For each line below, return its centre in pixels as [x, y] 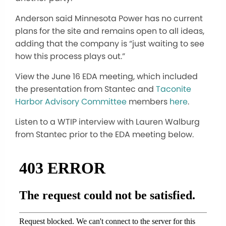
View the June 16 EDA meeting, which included [106, 76]
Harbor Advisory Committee [71, 101]
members [148, 101]
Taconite [174, 89]
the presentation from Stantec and [86, 89]
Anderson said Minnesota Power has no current [109, 18]
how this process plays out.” [70, 56]
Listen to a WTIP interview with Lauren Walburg [107, 122]
